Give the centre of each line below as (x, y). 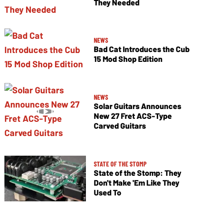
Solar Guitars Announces (137, 106)
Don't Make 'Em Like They (136, 183)
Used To (107, 192)
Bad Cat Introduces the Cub (141, 49)
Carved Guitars (120, 125)
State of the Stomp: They (137, 173)
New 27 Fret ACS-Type (133, 115)
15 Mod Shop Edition (128, 59)
